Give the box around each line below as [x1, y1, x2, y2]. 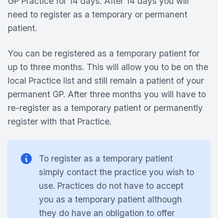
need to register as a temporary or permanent [8, 9, 187, 19]
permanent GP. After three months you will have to [8, 89, 206, 99]
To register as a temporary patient [39, 153, 173, 163]
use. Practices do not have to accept [39, 181, 183, 191]
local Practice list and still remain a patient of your [8, 75, 204, 86]
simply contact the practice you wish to [39, 167, 194, 177]
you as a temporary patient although [39, 194, 182, 204]
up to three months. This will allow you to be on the [8, 62, 208, 72]
